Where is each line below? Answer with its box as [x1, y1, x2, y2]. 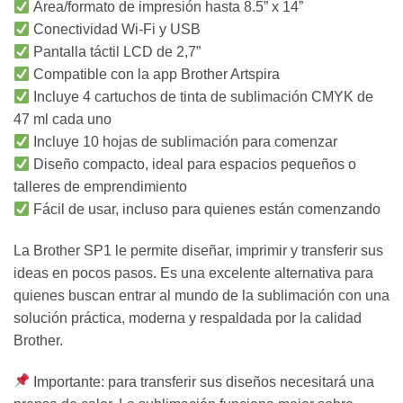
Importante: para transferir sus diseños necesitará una [30, 373, 375, 390]
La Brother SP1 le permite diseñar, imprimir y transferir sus [13, 243, 383, 259]
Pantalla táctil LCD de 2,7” [30, 44, 201, 60]
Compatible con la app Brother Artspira [30, 67, 281, 83]
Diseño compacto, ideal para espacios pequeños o [30, 157, 357, 173]
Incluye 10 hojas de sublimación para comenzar [30, 134, 338, 150]
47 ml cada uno [13, 112, 112, 128]
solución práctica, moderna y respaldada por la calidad [13, 310, 362, 327]
